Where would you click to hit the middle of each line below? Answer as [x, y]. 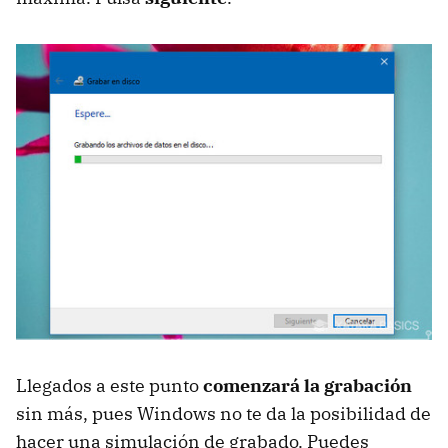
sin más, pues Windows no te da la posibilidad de [223, 413]
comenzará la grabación [307, 385]
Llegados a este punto [109, 385]
